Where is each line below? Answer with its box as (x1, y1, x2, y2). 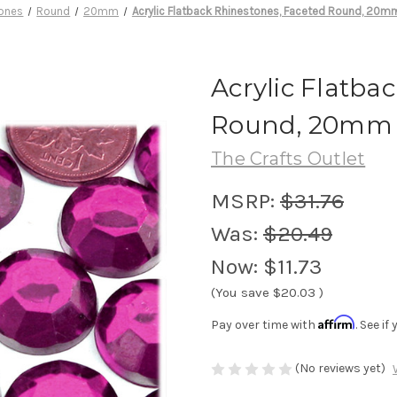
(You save (211, 284, 269, 300)
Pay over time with (211, 316, 318, 332)
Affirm (318, 314, 355, 330)
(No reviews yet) (295, 360, 385, 376)
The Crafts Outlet (211, 147, 366, 169)
